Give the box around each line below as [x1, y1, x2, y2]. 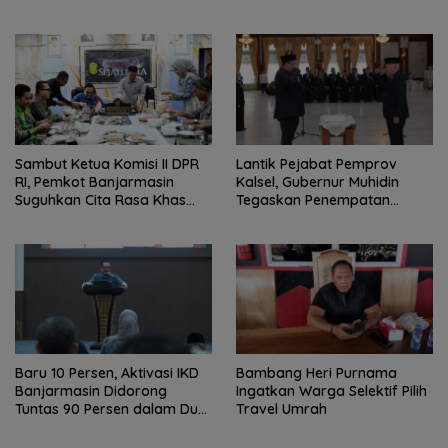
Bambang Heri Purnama [236, 364, 397, 383]
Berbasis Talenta [236, 208, 348, 227]
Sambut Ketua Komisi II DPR [15, 154, 199, 173]
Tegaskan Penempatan [236, 190, 390, 209]
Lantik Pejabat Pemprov [236, 154, 397, 173]
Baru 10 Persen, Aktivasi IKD [15, 364, 199, 383]
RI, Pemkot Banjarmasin [15, 172, 174, 191]
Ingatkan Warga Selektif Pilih [236, 382, 427, 401]
